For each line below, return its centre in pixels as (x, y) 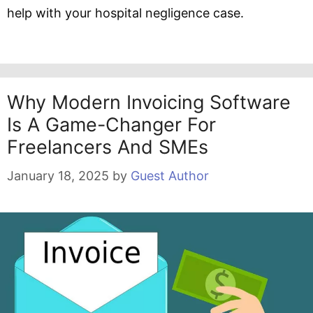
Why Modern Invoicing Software (149, 103)
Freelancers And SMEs (108, 147)
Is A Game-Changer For (111, 125)
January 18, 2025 (58, 176)
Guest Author (170, 176)
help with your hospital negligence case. (125, 13)
